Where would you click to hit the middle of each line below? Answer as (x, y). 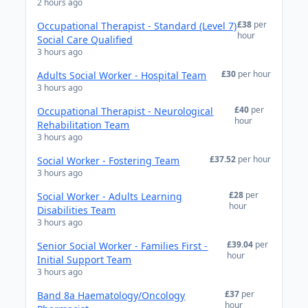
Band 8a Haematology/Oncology (111, 295)
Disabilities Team (77, 210)
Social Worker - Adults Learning (110, 196)
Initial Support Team (85, 260)
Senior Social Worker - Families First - (123, 246)
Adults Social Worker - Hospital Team (122, 75)
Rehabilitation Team (84, 125)
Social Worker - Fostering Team (109, 161)
